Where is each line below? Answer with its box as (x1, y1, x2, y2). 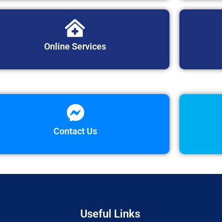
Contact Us (53, 126, 97, 137)
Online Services (44, 41, 107, 52)
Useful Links (80, 208, 140, 221)
